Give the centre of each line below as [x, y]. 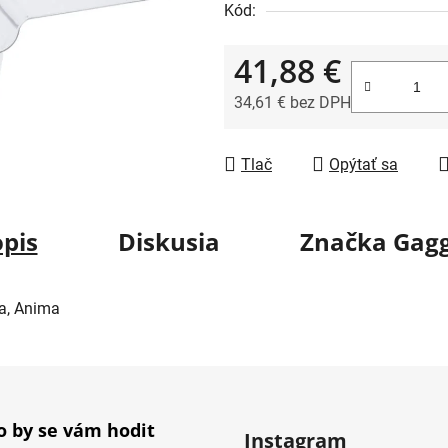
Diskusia [168, 241]
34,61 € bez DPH [292, 102]
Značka [343, 241]
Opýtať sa [363, 164]
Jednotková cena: [295, 133]
